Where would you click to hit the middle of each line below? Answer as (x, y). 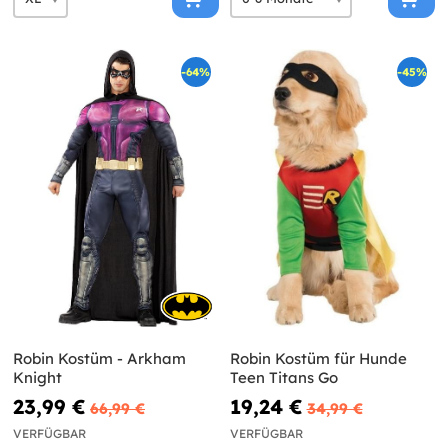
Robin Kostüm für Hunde (318, 358)
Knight (37, 377)
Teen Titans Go (283, 377)
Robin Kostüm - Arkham (99, 358)
